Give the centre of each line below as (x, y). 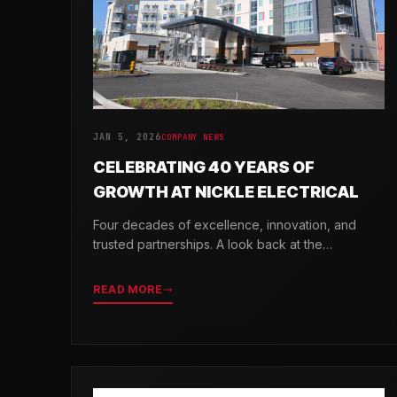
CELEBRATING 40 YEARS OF (204, 167)
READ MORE (128, 290)
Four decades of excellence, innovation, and (225, 225)
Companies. (127, 284)
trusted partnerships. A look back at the (208, 245)
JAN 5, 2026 (127, 137)
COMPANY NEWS (193, 138)
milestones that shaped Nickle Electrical (208, 264)
